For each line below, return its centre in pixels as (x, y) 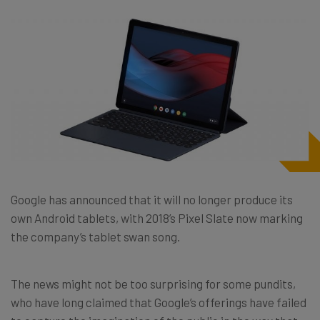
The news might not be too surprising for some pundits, (153, 283)
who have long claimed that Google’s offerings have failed (159, 302)
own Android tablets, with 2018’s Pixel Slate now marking (157, 217)
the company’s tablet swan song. (95, 236)
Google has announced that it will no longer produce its (152, 199)
